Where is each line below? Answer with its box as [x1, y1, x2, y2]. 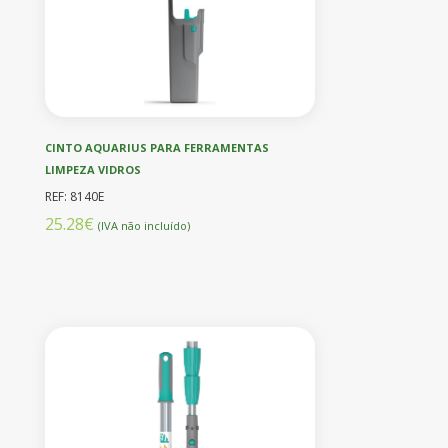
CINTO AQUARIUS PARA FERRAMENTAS [45, 139, 269, 155]
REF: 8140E [45, 187, 104, 205]
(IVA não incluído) [98, 217, 190, 233]
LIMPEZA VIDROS [45, 161, 141, 177]
